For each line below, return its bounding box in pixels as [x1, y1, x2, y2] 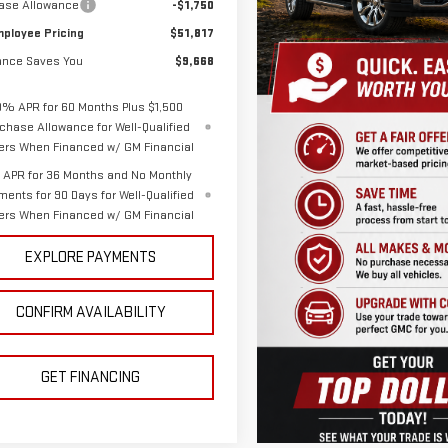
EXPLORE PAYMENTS [25, 248, 157, 268]
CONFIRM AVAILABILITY [15, 303, 166, 323]
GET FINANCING [41, 368, 141, 388]
